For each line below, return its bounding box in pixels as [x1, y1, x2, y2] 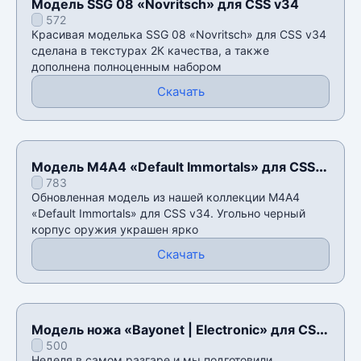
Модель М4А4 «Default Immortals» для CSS [31, 158, 315, 175]
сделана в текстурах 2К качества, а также [31, 43, 269, 57]
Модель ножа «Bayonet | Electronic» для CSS [31, 321, 324, 338]
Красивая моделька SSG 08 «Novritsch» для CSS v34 [31, 27, 326, 41]
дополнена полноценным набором [31, 59, 222, 73]
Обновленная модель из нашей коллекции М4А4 [31, 189, 300, 204]
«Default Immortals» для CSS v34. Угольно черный [31, 205, 305, 220]
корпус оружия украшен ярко [31, 222, 198, 236]
